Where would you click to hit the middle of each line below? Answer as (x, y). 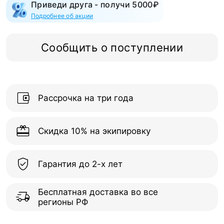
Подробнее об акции (62, 16)
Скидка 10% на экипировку (94, 131)
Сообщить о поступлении (112, 47)
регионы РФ (63, 202)
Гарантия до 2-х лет (80, 164)
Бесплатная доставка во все (98, 192)
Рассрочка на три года (86, 98)
